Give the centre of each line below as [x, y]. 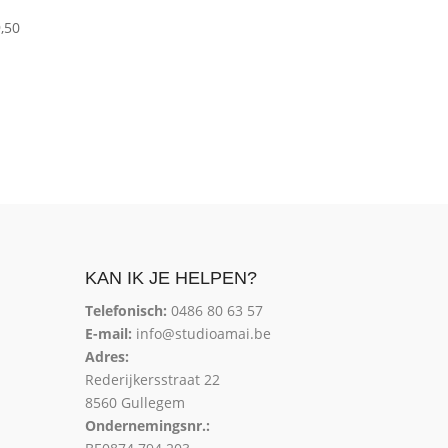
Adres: [107, 357]
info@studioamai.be [202, 334]
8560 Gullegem [135, 403]
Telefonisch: [126, 311]
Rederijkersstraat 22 [153, 380]
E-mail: [109, 334]
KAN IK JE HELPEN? [171, 278]
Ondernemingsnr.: [148, 426]
